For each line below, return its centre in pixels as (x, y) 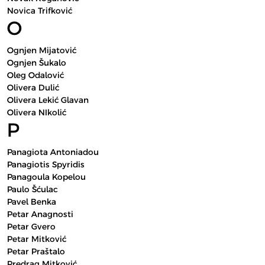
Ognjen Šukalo (37, 63)
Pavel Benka (32, 202)
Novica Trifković (40, 11)
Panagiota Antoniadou (53, 152)
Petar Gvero (31, 227)
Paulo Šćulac (33, 189)
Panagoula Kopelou (46, 177)
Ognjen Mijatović (42, 50)
